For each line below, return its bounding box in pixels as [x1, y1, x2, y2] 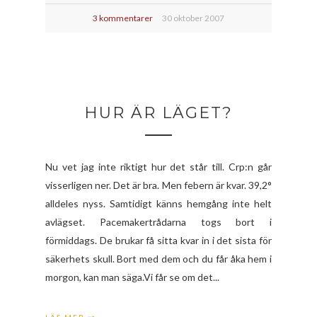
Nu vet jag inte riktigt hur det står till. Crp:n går [45, 160, 272, 173]
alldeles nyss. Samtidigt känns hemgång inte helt [45, 197, 272, 209]
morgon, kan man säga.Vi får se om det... [45, 270, 219, 283]
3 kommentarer [93, 12, 153, 23]
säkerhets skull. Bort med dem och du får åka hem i [45, 252, 272, 265]
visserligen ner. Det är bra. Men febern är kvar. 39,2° [45, 178, 272, 191]
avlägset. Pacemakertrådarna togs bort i [45, 215, 272, 228]
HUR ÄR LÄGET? [84, 103, 233, 122]
